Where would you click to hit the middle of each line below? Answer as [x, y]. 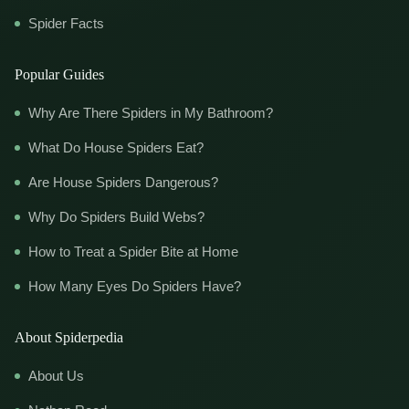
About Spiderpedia [69, 338]
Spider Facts [66, 24]
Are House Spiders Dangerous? [123, 183]
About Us [56, 376]
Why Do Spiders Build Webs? [116, 217]
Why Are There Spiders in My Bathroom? [151, 113]
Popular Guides [59, 75]
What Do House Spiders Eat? [116, 148]
